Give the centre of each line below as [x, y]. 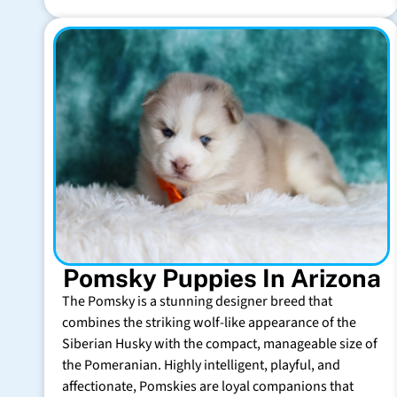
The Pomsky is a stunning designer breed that [197, 301]
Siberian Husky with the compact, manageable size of [220, 343]
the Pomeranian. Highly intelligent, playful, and [201, 365]
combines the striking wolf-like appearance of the [209, 322]
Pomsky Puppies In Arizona [222, 277]
